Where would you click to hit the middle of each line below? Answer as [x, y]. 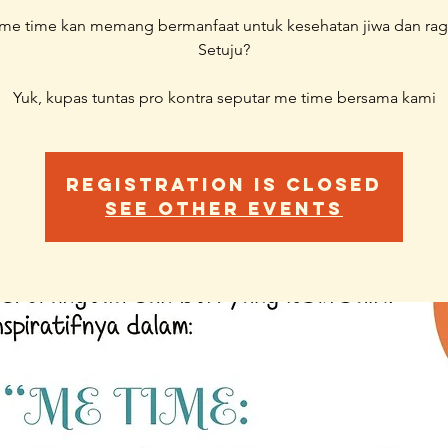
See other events [224, 208]
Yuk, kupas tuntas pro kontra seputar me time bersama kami [224, 97]
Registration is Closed [224, 184]
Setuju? [224, 49]
